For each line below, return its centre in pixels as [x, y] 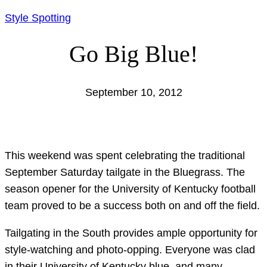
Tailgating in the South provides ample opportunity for [131, 233]
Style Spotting [38, 18]
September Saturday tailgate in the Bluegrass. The [125, 172]
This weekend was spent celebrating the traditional [125, 155]
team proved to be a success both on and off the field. [132, 205]
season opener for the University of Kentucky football [130, 189]
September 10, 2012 [133, 92]
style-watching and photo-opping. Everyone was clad [130, 249]
